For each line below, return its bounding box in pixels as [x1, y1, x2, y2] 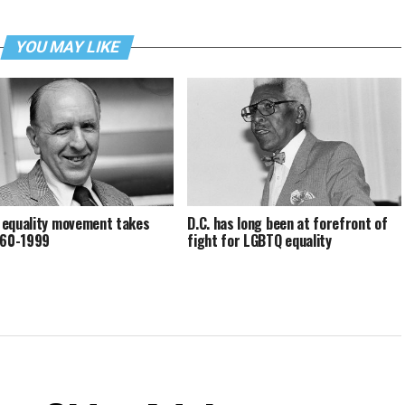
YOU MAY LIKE [12, 38, 122, 56]
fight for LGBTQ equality [187, 229, 332, 251]
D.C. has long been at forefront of [187, 212, 388, 234]
